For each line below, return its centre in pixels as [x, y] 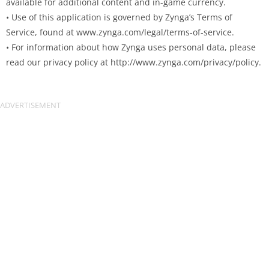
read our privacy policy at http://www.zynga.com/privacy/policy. [134, 62]
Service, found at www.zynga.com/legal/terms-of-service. [120, 32]
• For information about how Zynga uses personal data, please [131, 47]
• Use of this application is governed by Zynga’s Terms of [119, 17]
